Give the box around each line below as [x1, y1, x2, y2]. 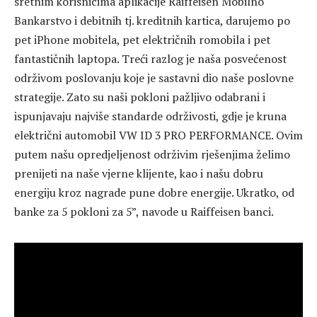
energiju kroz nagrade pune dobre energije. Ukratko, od [14, 185, 294, 201]
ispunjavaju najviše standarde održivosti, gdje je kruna [14, 108, 287, 125]
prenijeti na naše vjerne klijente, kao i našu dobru [14, 166, 263, 182]
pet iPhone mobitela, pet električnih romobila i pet [14, 32, 270, 48]
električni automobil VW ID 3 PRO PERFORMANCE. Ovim [14, 127, 303, 144]
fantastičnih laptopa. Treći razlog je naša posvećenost [14, 51, 287, 67]
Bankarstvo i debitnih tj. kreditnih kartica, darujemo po [14, 13, 290, 29]
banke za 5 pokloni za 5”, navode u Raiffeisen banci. [14, 204, 274, 220]
